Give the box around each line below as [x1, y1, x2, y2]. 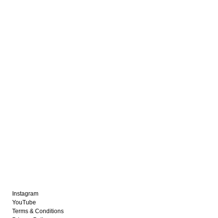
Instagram [12, 190, 39, 197]
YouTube [12, 199, 36, 206]
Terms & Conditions [12, 207, 64, 215]
